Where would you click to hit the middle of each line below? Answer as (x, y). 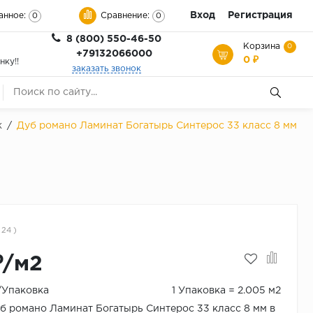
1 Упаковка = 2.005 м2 (226, 291)
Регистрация (260, 15)
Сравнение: (125, 15)
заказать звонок (107, 69)
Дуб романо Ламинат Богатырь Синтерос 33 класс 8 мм (157, 126)
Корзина (262, 46)
